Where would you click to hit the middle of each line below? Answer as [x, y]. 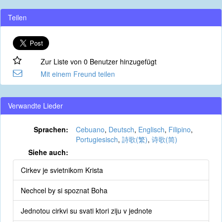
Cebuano [90, 129]
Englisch [151, 129]
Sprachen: [51, 129]
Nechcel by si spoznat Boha [64, 190]
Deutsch [121, 129]
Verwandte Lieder [35, 106]
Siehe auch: [48, 152]
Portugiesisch [97, 139]
